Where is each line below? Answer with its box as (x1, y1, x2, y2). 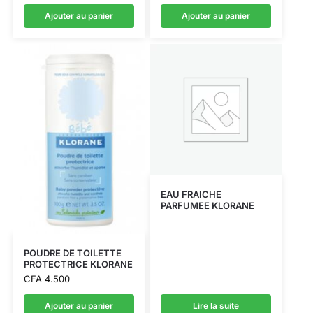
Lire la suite (192, 300, 239, 312)
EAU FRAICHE (160, 188, 221, 200)
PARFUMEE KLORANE (160, 199, 254, 211)
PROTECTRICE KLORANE (23, 259, 133, 270)
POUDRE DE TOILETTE (23, 247, 122, 259)
